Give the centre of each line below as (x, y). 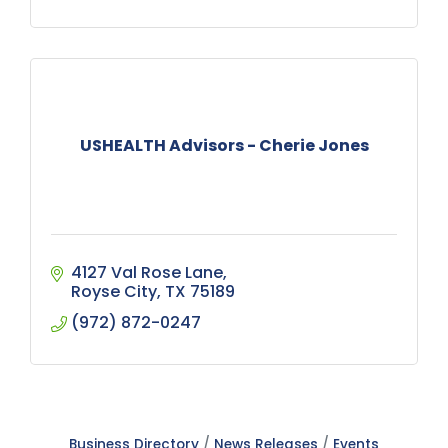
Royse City (114, 291)
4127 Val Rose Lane (147, 272)
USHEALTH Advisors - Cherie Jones (224, 146)
